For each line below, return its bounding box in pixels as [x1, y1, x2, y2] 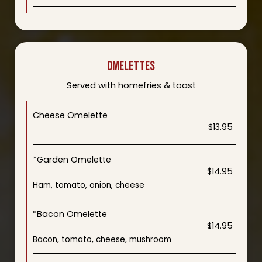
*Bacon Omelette [33, 208, 107, 220]
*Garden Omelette [33, 154, 111, 166]
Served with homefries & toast [66, 80, 196, 91]
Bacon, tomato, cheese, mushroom [33, 234, 171, 245]
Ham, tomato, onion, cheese [33, 180, 144, 191]
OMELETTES [107, 58, 155, 74]
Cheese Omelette [33, 109, 108, 121]
